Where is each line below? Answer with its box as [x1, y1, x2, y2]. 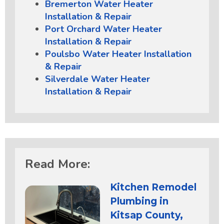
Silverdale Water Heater [45, 72, 150, 85]
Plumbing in [110, 195, 168, 207]
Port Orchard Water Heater [45, 22, 162, 35]
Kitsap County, [110, 209, 183, 221]
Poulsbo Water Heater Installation [45, 47, 191, 60]
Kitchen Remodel [110, 181, 196, 193]
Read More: [25, 155, 90, 172]
